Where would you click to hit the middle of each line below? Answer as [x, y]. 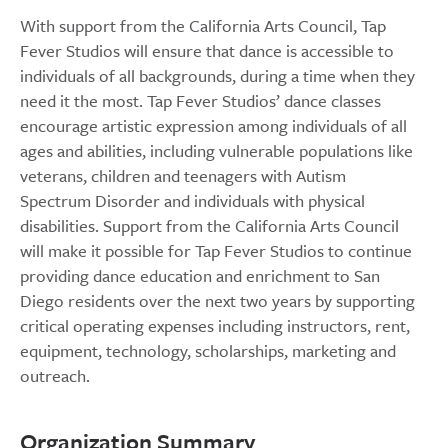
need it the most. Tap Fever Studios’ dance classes [200, 101]
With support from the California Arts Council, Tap [203, 26]
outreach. [55, 376]
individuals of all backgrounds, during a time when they [217, 76]
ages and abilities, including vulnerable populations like [216, 151]
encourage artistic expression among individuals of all [213, 126]
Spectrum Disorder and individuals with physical [192, 201]
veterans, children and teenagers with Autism [183, 176]
